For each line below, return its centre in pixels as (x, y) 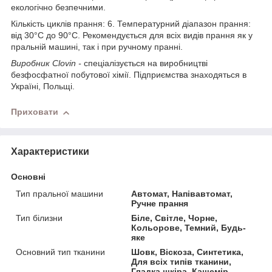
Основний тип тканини (60, 252)
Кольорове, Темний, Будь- (189, 228)
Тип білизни (39, 218)
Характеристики (50, 152)
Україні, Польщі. (43, 87)
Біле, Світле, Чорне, (175, 218)
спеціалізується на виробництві (144, 63)
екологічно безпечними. (58, 8)
